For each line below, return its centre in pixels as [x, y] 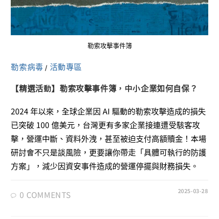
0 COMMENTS [46, 194]
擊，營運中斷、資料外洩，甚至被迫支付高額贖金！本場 [109, 138]
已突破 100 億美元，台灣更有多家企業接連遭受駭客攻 [106, 124]
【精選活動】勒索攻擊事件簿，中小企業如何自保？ [104, 88]
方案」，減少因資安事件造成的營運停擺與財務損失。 [105, 165]
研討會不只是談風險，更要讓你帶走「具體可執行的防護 [109, 152]
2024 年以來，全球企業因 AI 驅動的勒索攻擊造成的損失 [109, 111]
